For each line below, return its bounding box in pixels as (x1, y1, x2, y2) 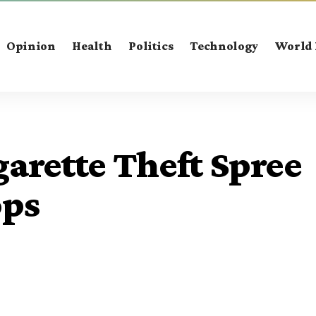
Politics (128, 38, 174, 53)
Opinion (6, 38, 56, 53)
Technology (190, 38, 258, 53)
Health (72, 38, 112, 53)
